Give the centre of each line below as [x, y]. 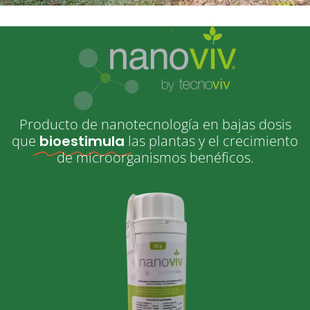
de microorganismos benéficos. [155, 157]
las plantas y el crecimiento [213, 141]
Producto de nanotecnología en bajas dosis [155, 124]
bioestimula [82, 141]
